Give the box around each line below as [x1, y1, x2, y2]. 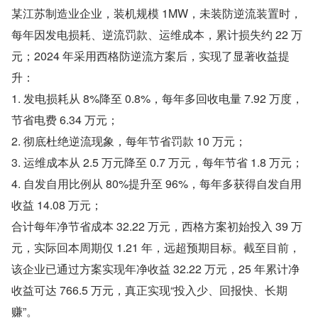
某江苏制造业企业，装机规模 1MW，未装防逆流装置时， [11, 5, 302, 22]
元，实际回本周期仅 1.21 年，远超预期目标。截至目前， [11, 239, 300, 256]
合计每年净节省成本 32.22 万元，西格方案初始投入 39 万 [11, 218, 302, 235]
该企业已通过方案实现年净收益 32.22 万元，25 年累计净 [11, 261, 300, 278]
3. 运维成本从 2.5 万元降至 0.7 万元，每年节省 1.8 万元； [11, 154, 303, 171]
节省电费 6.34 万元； [11, 111, 119, 128]
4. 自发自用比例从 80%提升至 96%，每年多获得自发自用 [11, 175, 302, 192]
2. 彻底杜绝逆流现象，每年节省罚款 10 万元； [11, 133, 246, 150]
